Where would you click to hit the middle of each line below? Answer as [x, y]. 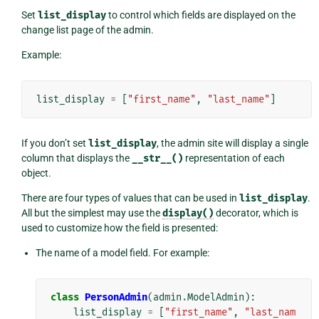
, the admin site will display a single [232, 143]
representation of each [234, 158]
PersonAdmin [116, 298]
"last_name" [238, 100]
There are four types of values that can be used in [130, 198]
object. [36, 173]
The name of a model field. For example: [122, 253]
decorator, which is [256, 213]
